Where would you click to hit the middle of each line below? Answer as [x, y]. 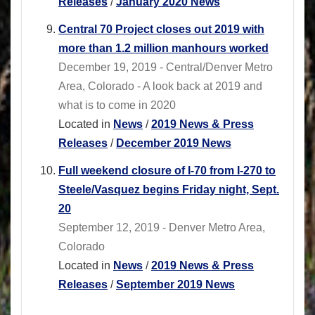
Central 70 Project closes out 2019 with [161, 30]
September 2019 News [175, 285]
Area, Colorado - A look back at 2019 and [160, 86]
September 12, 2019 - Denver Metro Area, [162, 228]
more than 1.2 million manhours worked [163, 49]
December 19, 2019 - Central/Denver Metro [166, 67]
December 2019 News [174, 143]
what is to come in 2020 [117, 105]
